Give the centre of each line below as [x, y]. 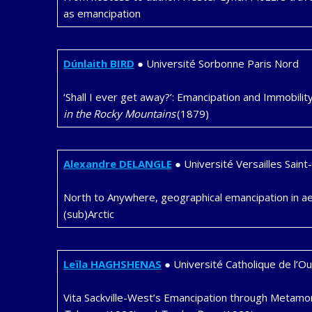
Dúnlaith [85, 64]
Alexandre [89, 164]
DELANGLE [145, 164]
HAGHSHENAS [126, 264]
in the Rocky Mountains [119, 114]
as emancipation [102, 14]
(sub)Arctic [88, 214]
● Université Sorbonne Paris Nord [216, 64]
